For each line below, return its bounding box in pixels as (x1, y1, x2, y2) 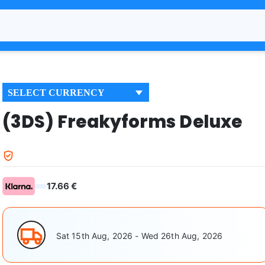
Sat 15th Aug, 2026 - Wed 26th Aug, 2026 (56, 230, 223, 241)
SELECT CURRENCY (7, 88, 105, 98)
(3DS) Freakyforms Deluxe (2, 110, 243, 134)
